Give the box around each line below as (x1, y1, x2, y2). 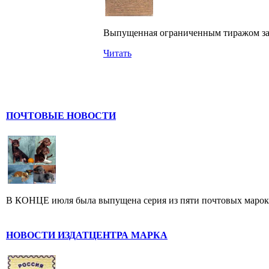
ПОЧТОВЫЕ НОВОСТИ (6, 110, 116, 121)
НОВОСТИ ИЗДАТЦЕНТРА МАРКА (6, 229, 168, 240)
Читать (103, 48, 131, 59)
